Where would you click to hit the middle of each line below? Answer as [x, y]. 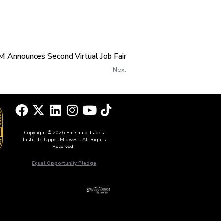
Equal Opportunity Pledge [64, 163]
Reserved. [64, 147]
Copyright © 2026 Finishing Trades [64, 133]
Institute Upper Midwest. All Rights [64, 140]
